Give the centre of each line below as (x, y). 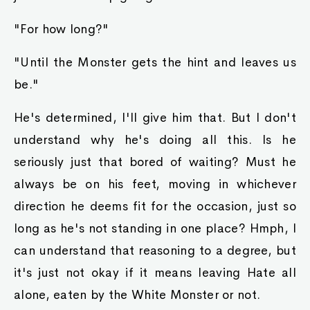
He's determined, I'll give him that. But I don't (155, 118)
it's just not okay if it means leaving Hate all (155, 273)
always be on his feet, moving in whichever (155, 184)
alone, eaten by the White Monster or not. (137, 295)
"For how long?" (62, 29)
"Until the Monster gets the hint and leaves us (155, 62)
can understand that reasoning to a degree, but (155, 250)
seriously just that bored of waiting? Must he (155, 162)
